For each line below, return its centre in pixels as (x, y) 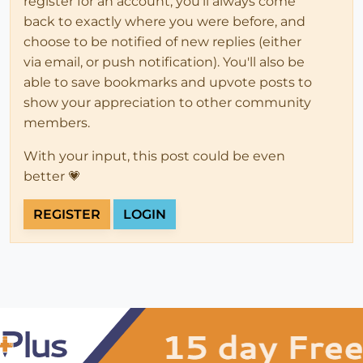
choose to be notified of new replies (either (162, 41)
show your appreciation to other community (167, 102)
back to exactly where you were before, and (164, 21)
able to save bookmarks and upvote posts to (168, 82)
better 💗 (52, 176)
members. (57, 122)
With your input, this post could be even (154, 156)
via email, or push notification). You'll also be (164, 62)
